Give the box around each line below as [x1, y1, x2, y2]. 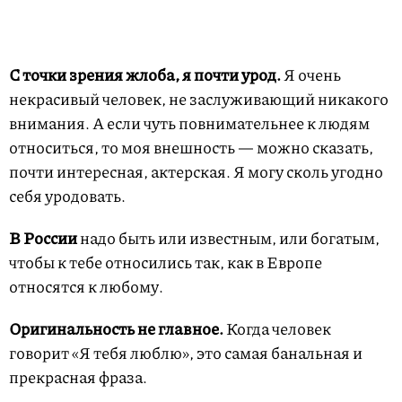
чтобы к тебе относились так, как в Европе [9, 249, 322, 274]
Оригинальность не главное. [9, 316, 226, 340]
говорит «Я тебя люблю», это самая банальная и [9, 340, 363, 364]
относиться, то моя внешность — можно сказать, [9, 135, 373, 159]
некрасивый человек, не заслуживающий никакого [9, 86, 389, 110]
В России [9, 225, 80, 249]
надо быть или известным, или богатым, [80, 225, 380, 249]
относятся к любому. [9, 274, 163, 298]
